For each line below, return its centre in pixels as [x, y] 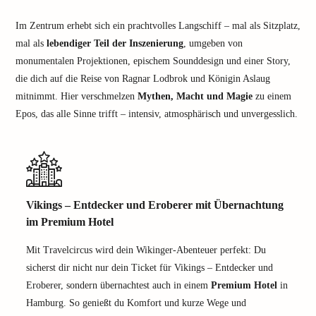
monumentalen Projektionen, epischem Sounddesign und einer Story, [153, 61]
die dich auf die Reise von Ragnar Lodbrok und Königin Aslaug [143, 79]
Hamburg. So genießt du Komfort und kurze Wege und [136, 303]
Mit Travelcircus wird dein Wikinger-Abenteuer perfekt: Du [146, 250]
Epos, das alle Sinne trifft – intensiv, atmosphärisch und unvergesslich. [157, 114]
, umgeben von [213, 43]
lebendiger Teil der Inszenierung [115, 43]
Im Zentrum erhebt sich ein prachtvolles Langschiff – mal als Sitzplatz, [158, 26]
